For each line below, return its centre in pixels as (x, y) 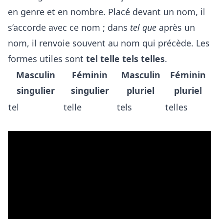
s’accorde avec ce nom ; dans (69, 28)
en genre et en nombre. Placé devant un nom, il (107, 12)
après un (176, 28)
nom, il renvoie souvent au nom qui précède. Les (109, 43)
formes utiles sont (47, 59)
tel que (143, 28)
